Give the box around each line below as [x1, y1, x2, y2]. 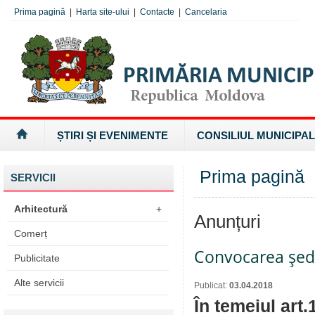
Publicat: [194, 281, 229, 290]
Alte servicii [14, 277, 64, 288]
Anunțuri [194, 211, 261, 232]
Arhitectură [14, 203, 67, 214]
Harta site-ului [76, 7, 129, 17]
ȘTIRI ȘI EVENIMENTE [57, 129, 168, 141]
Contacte [140, 7, 174, 17]
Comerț [14, 228, 47, 239]
